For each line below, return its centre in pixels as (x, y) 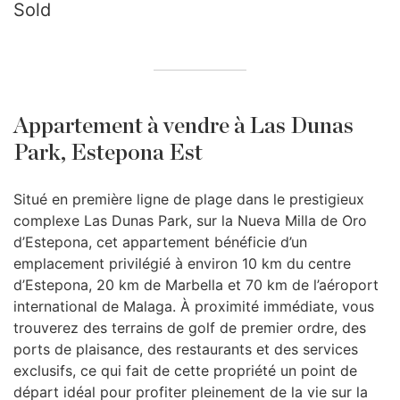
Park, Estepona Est (108, 153)
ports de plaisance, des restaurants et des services (186, 349)
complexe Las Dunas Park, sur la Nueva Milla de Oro (190, 221)
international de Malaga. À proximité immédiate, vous (194, 306)
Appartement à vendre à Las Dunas (183, 126)
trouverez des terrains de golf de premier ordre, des (190, 328)
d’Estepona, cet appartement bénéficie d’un (160, 242)
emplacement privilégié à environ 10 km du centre (182, 263)
